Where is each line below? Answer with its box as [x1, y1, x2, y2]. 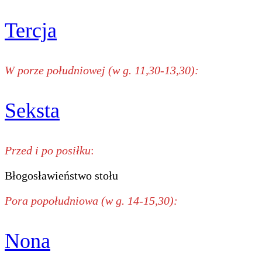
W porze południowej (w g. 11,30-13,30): [5, 63, 199, 77]
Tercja [5, 18, 57, 42]
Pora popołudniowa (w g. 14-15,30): [5, 194, 178, 207]
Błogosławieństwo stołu [5, 168, 118, 182]
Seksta [5, 98, 60, 122]
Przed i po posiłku [5, 143, 91, 157]
